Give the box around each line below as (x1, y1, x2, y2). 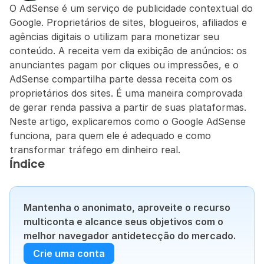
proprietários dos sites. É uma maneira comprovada (9, 87, 243, 99)
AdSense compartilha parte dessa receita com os (9, 73, 232, 85)
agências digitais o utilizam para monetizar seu (9, 31, 219, 42)
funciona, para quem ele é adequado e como (9, 130, 211, 141)
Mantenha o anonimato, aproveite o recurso (24, 202, 230, 213)
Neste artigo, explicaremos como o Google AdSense (9, 115, 246, 127)
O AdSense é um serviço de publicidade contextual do (9, 2, 253, 14)
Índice (9, 159, 45, 170)
